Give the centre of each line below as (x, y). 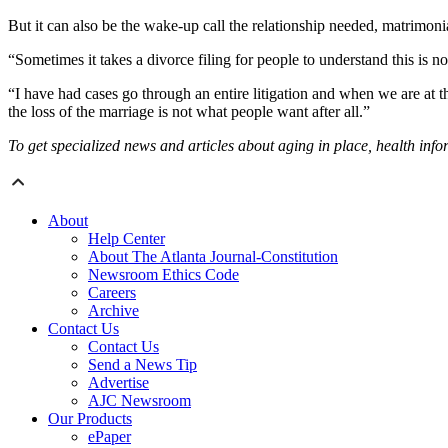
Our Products (90, 419)
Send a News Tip (142, 365)
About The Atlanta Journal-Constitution (213, 257)
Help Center (126, 239)
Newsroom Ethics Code (163, 275)
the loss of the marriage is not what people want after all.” (189, 112)
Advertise (118, 383)
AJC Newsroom (139, 401)
